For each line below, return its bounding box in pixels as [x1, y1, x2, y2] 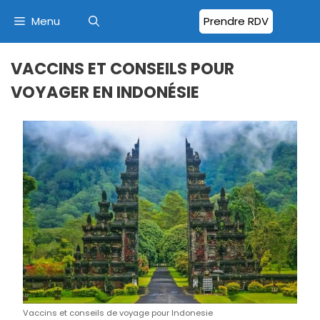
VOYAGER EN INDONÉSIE [11, 81, 199, 104]
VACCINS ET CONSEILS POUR [11, 57, 234, 80]
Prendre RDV [204, 14, 269, 29]
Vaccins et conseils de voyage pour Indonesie [23, 307, 213, 319]
